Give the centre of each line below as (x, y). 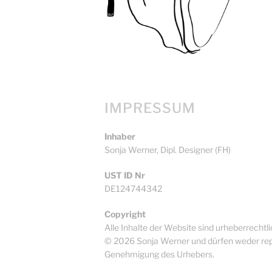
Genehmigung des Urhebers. (159, 254)
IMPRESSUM (150, 108)
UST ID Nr (127, 175)
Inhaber (120, 137)
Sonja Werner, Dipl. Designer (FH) (168, 150)
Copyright (125, 214)
